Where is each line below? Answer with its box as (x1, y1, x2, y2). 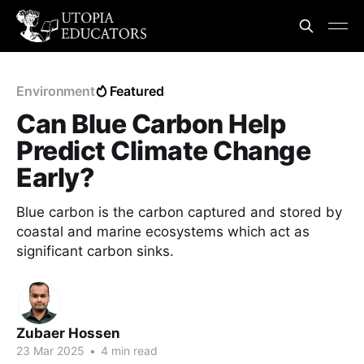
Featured (110, 83, 164, 99)
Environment (16, 83, 96, 99)
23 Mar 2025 (16, 344, 84, 357)
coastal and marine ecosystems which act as (16, 223, 310, 240)
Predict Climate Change (16, 135, 311, 167)
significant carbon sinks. (16, 243, 174, 259)
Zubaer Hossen (16, 325, 120, 341)
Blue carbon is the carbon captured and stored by (16, 204, 342, 220)
